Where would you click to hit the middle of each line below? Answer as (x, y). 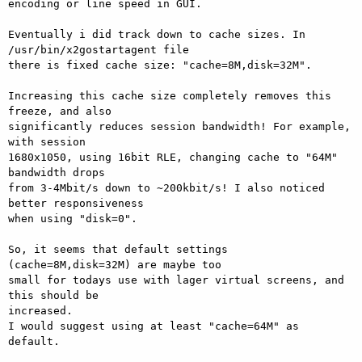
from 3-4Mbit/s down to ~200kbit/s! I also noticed (166, 187)
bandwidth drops (57, 172)
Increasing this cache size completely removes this (170, 95)
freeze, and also (60, 111)
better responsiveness (76, 203)
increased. (40, 310)
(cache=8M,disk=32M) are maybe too (115, 264)
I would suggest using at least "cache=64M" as (154, 326)
